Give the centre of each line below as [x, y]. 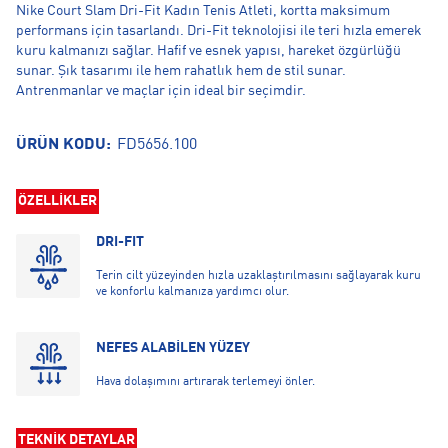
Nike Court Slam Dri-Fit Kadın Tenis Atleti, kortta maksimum [203, 11]
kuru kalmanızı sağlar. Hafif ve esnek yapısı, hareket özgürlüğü [208, 51]
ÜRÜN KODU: [65, 145]
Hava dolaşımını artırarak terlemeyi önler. [205, 382]
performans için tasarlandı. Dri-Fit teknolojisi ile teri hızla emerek [219, 31]
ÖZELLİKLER [57, 201]
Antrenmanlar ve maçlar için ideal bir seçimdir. [161, 91]
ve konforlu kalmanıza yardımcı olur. [192, 292]
